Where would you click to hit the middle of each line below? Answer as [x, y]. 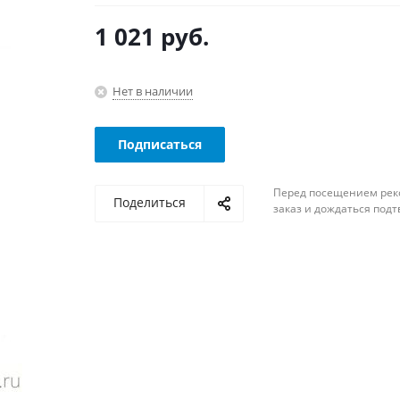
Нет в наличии [152, 91]
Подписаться [159, 144]
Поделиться [149, 202]
